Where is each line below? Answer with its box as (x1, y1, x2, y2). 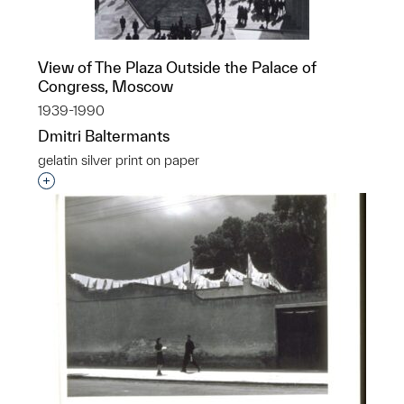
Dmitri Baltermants (38, 127, 170, 144)
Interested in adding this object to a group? (46, 173, 337, 190)
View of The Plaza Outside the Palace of (38, 59, 317, 76)
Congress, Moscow (38, 78, 173, 95)
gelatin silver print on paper (38, 152, 199, 168)
